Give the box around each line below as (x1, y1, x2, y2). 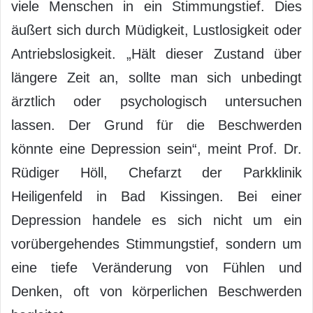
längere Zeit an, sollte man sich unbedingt (11, 69, 302, 85)
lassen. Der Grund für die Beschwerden (11, 117, 302, 133)
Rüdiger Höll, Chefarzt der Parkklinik (11, 164, 302, 180)
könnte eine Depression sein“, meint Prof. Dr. (11, 140, 302, 156)
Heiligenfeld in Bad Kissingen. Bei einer (11, 188, 302, 204)
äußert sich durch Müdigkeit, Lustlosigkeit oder (11, 22, 302, 38)
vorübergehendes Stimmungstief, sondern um (11, 235, 302, 252)
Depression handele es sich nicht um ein (11, 212, 302, 228)
